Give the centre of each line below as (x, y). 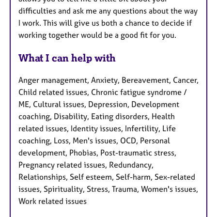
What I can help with (67, 58)
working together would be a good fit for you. (97, 35)
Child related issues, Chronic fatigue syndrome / (103, 92)
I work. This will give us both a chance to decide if (105, 23)
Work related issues (53, 201)
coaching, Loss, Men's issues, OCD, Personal (94, 141)
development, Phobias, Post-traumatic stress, (97, 153)
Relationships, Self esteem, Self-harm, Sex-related (107, 177)
